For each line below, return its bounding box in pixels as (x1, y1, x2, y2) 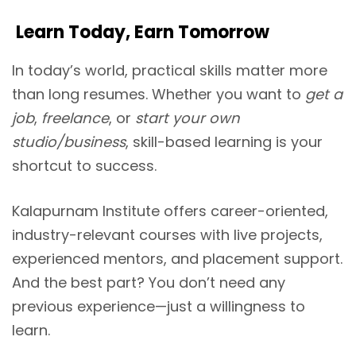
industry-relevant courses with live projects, (12, 224, 323, 245)
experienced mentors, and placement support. (12, 248, 342, 269)
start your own (135, 107, 240, 128)
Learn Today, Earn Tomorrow (12, 19, 269, 44)
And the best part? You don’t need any (12, 272, 285, 292)
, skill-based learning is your (126, 131, 323, 152)
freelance (41, 107, 109, 128)
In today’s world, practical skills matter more (12, 60, 327, 80)
